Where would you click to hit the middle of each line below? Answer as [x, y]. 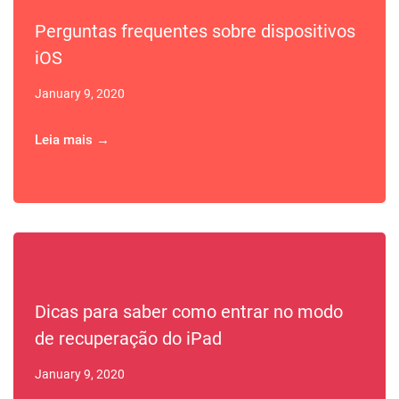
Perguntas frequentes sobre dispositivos [195, 31]
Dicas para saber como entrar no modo [189, 312]
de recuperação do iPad [128, 338]
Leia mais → [72, 140]
